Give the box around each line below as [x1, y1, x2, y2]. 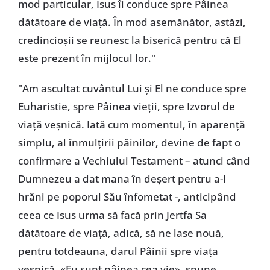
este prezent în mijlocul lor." [17, 51, 155, 66]
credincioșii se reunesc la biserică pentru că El [17, 33, 242, 48]
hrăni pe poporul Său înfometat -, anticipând [17, 190, 236, 204]
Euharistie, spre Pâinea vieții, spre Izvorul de [17, 99, 235, 114]
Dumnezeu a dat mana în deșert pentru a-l [17, 172, 226, 186]
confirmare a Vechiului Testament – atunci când [17, 154, 250, 168]
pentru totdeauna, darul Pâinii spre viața [17, 244, 218, 259]
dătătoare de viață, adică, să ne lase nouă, [17, 226, 224, 240]
